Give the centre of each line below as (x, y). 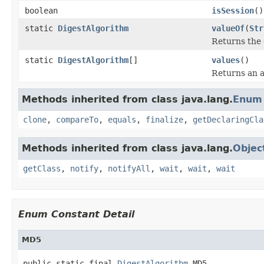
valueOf (228, 28)
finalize (164, 119)
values (226, 60)
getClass (42, 168)
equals (122, 119)
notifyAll (129, 168)
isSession (233, 10)
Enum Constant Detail (76, 214)
